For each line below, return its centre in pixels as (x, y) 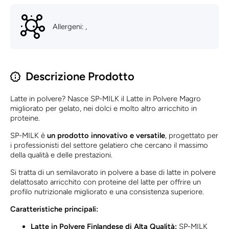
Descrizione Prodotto (80, 77)
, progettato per (192, 136)
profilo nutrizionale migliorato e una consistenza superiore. (107, 192)
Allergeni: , (70, 26)
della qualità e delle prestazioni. (61, 155)
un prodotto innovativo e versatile (106, 136)
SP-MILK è (29, 136)
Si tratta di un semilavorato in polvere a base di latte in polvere (113, 173)
